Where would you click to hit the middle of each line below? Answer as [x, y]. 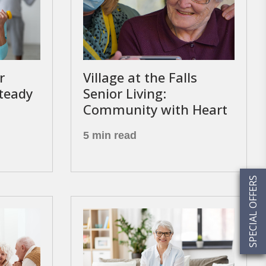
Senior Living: [124, 93]
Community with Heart [155, 109]
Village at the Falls [140, 77]
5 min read [110, 135]
